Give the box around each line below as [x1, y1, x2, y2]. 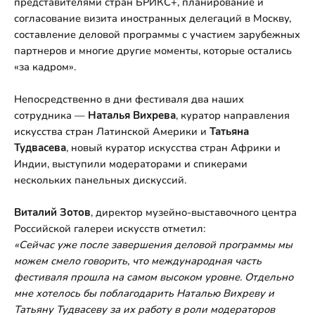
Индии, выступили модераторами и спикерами [14, 156, 247, 171]
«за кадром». [14, 59, 76, 74]
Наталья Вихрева [88, 108, 176, 122]
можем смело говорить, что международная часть [14, 253, 262, 268]
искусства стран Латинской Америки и [14, 124, 210, 139]
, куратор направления [176, 108, 290, 122]
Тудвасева [14, 140, 66, 155]
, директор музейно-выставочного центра [91, 205, 297, 219]
